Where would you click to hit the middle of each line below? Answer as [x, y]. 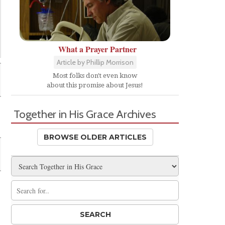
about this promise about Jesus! [95, 85]
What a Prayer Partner [97, 49]
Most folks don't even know [95, 76]
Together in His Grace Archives [85, 114]
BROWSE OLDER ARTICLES [95, 137]
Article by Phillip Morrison [95, 62]
